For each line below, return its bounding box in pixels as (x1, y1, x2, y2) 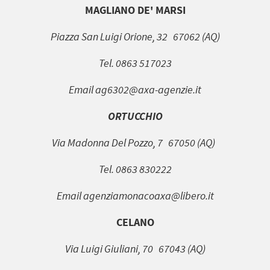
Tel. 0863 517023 (98, 55, 172, 70)
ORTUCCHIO (107, 108, 163, 123)
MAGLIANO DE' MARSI (84, 2, 186, 17)
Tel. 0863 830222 (98, 162, 172, 176)
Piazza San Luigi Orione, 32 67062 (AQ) (50, 29, 220, 43)
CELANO (116, 215, 154, 229)
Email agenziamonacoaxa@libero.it (56, 188, 214, 202)
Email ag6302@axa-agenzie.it (69, 82, 201, 96)
